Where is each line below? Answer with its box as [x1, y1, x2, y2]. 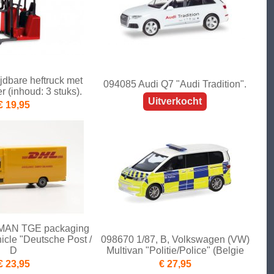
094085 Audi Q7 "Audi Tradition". [103, 79, 246, 90]
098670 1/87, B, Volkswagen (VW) [100, 234, 250, 245]
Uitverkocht [148, 96, 202, 107]
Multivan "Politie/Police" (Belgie [106, 245, 244, 256]
